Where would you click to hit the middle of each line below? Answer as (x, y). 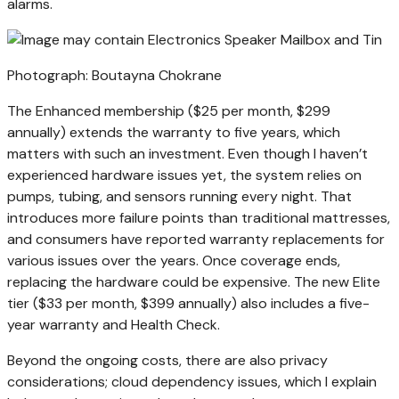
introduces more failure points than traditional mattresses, (199, 218)
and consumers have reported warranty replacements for (196, 240)
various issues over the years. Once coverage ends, (174, 261)
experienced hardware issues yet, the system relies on (184, 175)
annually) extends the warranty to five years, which (174, 133)
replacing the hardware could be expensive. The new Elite (194, 282)
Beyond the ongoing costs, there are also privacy (167, 361)
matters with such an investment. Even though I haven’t (187, 154)
